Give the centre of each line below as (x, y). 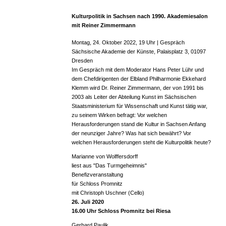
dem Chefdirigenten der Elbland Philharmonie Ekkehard (138, 79)
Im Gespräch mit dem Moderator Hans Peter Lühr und (137, 70)
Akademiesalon (187, 16)
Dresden (82, 61)
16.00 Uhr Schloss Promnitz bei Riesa (121, 211)
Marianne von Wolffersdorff (104, 157)
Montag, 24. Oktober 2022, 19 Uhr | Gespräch (128, 43)
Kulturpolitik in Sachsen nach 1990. (119, 16)
